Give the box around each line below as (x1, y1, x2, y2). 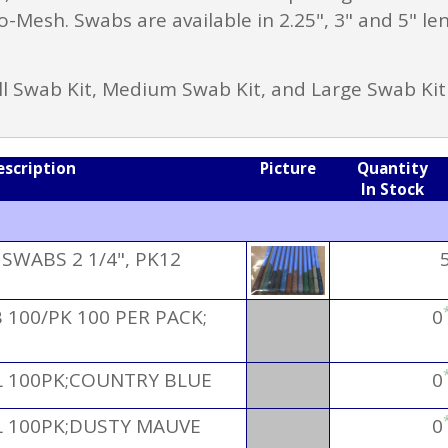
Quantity (357, 158, 428, 179)
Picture (260, 158, 316, 179)
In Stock (361, 179, 424, 200)
